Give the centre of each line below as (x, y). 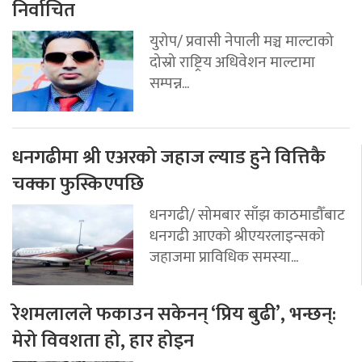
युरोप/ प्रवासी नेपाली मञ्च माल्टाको (242, 41)
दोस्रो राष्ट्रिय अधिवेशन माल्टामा (232, 62)
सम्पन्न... (169, 83)
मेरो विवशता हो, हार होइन (103, 341)
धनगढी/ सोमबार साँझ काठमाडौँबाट (247, 215)
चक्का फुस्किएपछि (78, 184)
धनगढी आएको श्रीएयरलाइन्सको (237, 236)
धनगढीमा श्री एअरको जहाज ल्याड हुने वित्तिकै (169, 157)
